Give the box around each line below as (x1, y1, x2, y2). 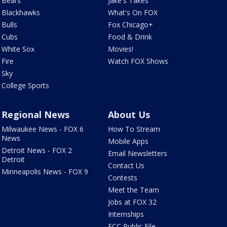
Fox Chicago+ (108, 20, 154, 30)
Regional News (1, 108, 69, 121)
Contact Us (108, 161, 145, 171)
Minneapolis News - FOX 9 (1, 167, 88, 177)
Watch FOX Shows (108, 56, 169, 66)
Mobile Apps (108, 136, 149, 146)
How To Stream (108, 124, 161, 134)
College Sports (1, 81, 49, 91)
